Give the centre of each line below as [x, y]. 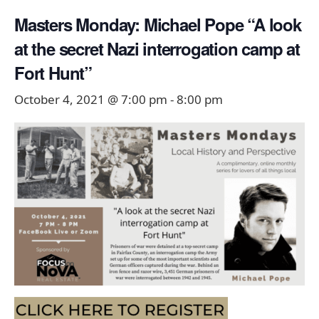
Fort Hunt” [53, 73]
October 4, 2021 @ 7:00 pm [91, 99]
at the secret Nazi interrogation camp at [157, 48]
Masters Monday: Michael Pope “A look [158, 24]
